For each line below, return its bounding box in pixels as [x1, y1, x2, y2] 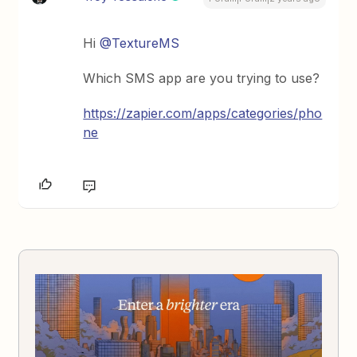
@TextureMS [100, 35, 180, 51]
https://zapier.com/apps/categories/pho [83, 105, 323, 121]
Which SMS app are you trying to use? [83, 70, 320, 86]
